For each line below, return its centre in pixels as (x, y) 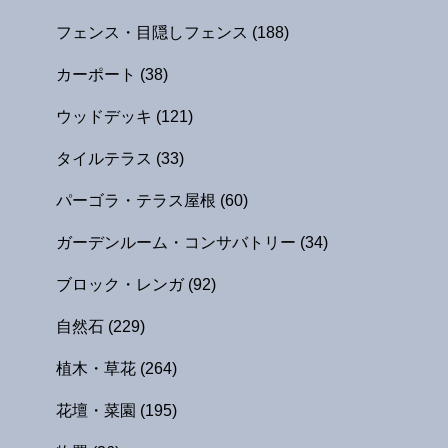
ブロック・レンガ (122, 284)
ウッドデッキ (106, 116)
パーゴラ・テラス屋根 (138, 200)
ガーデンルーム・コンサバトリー (178, 242)
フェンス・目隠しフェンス (154, 32)
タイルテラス (106, 158)
